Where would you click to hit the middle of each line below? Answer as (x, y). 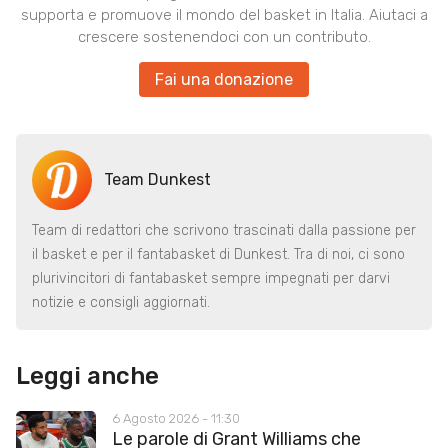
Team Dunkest (157, 179)
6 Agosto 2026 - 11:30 (176, 419)
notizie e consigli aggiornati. (121, 303)
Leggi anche (87, 376)
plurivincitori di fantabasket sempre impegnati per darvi (211, 279)
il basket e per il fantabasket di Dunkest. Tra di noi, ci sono (218, 255)
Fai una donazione (224, 80)
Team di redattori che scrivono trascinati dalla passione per (224, 231)
